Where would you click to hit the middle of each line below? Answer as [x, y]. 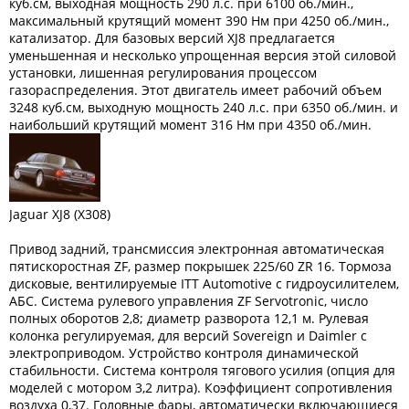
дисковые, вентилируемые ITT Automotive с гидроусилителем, [204, 283]
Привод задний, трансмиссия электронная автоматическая [197, 249]
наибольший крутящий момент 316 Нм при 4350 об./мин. [190, 125]
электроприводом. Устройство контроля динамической [184, 353]
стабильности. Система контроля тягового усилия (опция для [202, 370]
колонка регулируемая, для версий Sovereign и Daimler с [188, 336]
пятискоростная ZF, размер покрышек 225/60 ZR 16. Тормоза [200, 266]
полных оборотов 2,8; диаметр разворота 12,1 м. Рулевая [189, 318]
